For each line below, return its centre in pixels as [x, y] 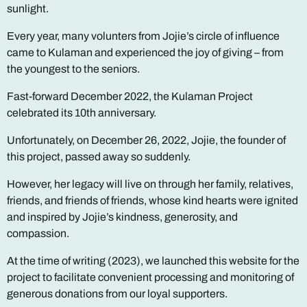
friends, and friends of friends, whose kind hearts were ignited [152, 200]
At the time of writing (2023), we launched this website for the [153, 261]
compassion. [38, 233]
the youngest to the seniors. [73, 69]
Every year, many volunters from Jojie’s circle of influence [143, 36]
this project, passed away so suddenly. [99, 157]
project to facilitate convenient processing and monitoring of [150, 277]
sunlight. [28, 9]
